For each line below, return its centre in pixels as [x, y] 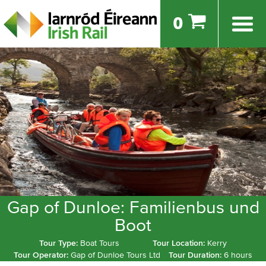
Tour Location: [180, 243]
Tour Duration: [196, 255]
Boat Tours [100, 243]
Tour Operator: [42, 255]
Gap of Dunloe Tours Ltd [116, 255]
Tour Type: [60, 243]
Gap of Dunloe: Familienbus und [133, 208]
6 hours [238, 255]
